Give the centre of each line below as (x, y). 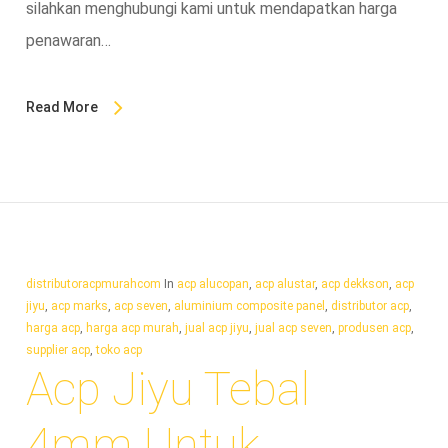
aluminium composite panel (249, 305)
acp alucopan (212, 283)
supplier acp (57, 349)
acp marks (79, 305)
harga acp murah (132, 327)
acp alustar (284, 283)
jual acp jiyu (216, 327)
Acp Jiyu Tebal (167, 388)
